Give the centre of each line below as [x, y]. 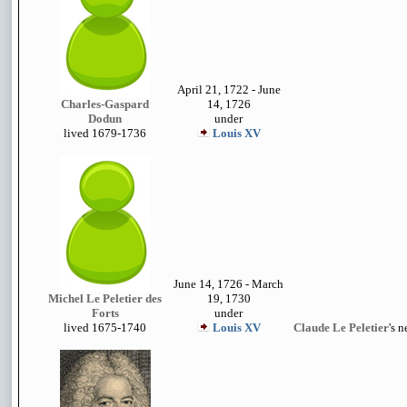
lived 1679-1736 [105, 133]
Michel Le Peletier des [105, 298]
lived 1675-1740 [105, 328]
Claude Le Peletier [341, 328]
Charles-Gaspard [105, 104]
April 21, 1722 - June [228, 89]
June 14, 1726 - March [228, 284]
